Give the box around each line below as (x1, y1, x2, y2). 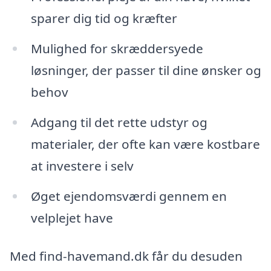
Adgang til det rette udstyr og (30, 113, 207, 131)
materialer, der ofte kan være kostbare (30, 135, 260, 152)
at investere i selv (30, 157, 134, 174)
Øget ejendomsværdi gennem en (30, 187, 227, 204)
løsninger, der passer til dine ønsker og (30, 61, 261, 79)
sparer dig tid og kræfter (30, 10, 177, 27)
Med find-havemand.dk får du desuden (10, 247, 243, 265)
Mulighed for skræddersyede (30, 39, 203, 57)
